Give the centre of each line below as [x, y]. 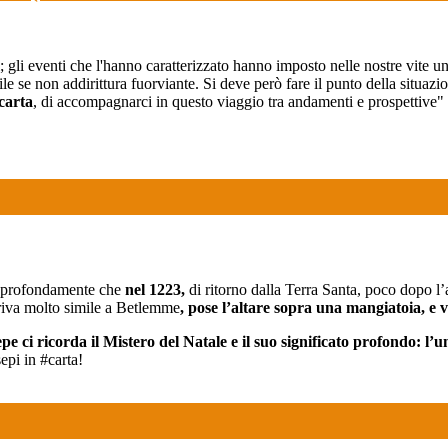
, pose [201, 308]
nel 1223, [155, 290]
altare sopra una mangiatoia [326, 308]
